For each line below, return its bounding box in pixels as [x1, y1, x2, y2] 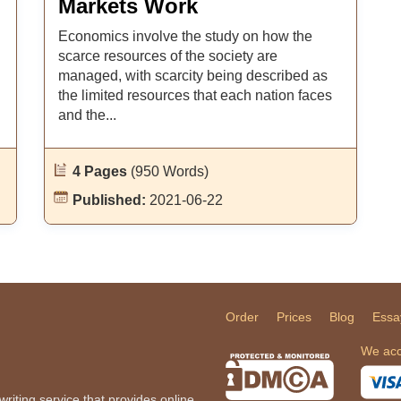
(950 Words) [130, 164, 209, 179]
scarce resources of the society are [57, 48, 277, 64]
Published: [72, 192, 149, 208]
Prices [277, 310, 311, 324]
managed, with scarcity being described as [57, 68, 328, 83]
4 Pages [72, 164, 131, 179]
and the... [57, 107, 116, 123]
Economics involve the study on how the [57, 29, 312, 44]
